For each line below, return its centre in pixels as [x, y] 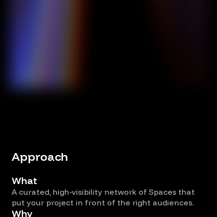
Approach [40, 157]
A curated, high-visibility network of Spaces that [103, 192]
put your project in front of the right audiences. [103, 203]
